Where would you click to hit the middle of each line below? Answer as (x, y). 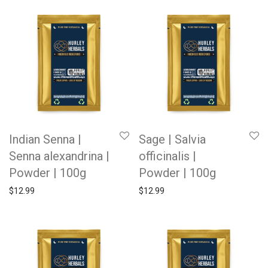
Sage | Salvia (172, 139)
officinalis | (167, 156)
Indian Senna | (45, 139)
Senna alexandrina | (59, 156)
